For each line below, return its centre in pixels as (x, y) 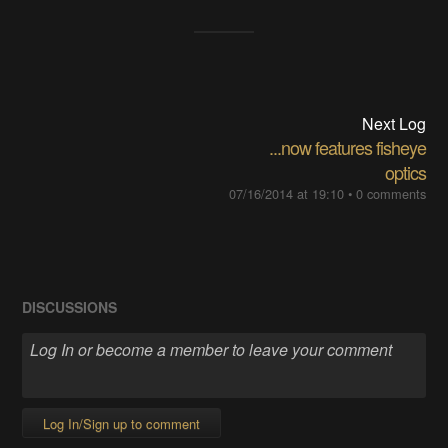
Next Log (393, 123)
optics (405, 171)
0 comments (390, 193)
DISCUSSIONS (70, 306)
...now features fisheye (347, 146)
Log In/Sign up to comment (122, 424)
